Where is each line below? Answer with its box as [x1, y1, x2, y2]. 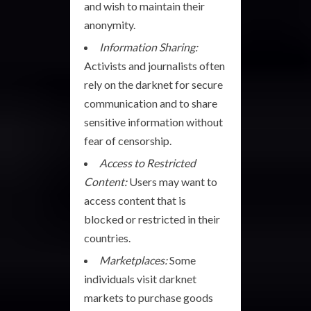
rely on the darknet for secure [84, 77, 223, 91]
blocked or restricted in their [84, 212, 220, 226]
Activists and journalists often [84, 58, 225, 72]
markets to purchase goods [84, 290, 213, 304]
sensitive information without [84, 115, 223, 128]
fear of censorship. [84, 133, 171, 147]
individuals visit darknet [84, 271, 196, 285]
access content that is [84, 193, 186, 207]
